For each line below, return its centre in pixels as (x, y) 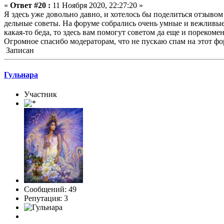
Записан (19, 50)
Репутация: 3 (46, 198)
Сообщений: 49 (50, 189)
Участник (40, 94)
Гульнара (21, 75)
